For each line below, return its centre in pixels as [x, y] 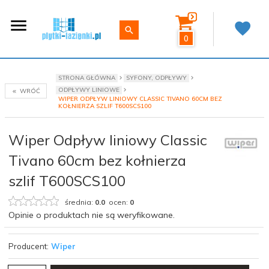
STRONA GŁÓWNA [87, 78]
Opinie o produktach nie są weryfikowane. [92, 215]
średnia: [80, 202]
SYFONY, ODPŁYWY [156, 78]
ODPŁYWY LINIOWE [89, 90]
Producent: [29, 246]
